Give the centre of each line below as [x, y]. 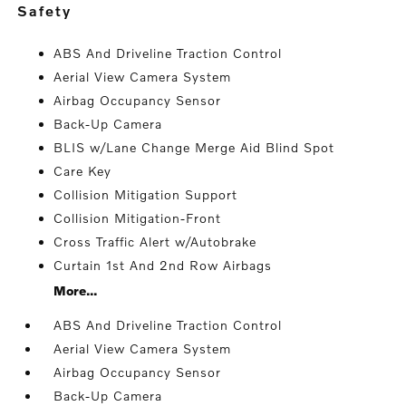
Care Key [83, 171]
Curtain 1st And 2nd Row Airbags [163, 265]
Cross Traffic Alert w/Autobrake [155, 242]
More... [76, 290]
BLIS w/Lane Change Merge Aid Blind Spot [194, 147]
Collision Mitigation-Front [138, 218]
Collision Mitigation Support [146, 194]
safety [51, 10]
